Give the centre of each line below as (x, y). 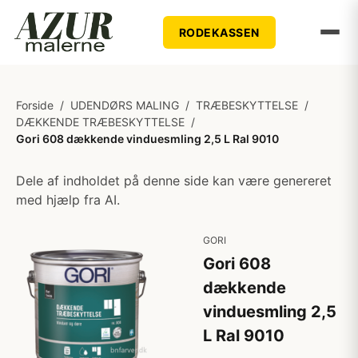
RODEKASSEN (219, 32)
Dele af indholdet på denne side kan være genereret (174, 181)
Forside (35, 105)
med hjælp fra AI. (68, 200)
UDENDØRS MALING (125, 105)
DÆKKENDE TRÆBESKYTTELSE (100, 122)
